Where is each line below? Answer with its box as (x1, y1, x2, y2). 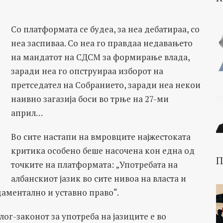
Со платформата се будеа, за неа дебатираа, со (10, 23, 200, 35)
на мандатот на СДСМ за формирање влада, (10, 51, 190, 63)
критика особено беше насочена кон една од (10, 145, 195, 156)
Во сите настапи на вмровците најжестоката (10, 131, 191, 142)
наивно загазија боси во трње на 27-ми (10, 93, 169, 105)
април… (10, 107, 43, 118)
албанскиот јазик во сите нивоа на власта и (10, 173, 186, 184)
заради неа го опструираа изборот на (10, 65, 163, 77)
